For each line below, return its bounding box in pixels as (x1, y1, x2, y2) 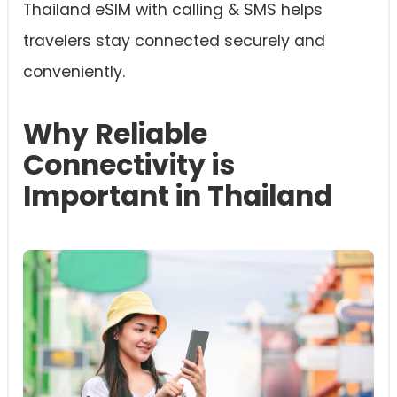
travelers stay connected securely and (23, 30, 325, 51)
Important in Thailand (23, 176, 332, 215)
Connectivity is (23, 145, 235, 184)
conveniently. (23, 61, 125, 82)
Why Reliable (23, 114, 207, 153)
